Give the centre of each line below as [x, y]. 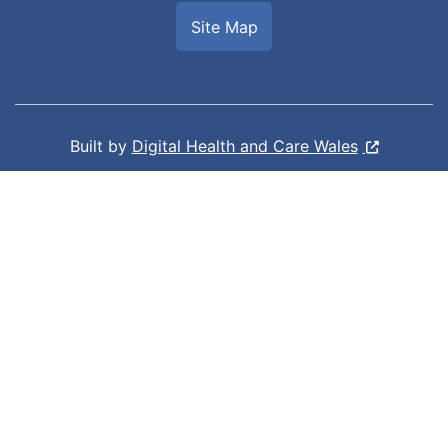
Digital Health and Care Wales [244, 145]
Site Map [224, 26]
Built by [100, 145]
